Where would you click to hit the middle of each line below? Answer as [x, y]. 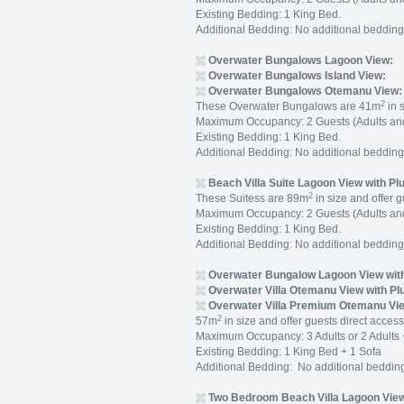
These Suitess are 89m [252, 198]
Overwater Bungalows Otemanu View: [305, 91]
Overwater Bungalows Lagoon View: [301, 60]
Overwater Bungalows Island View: [297, 76]
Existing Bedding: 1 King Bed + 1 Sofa [289, 352]
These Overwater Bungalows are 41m [288, 106]
